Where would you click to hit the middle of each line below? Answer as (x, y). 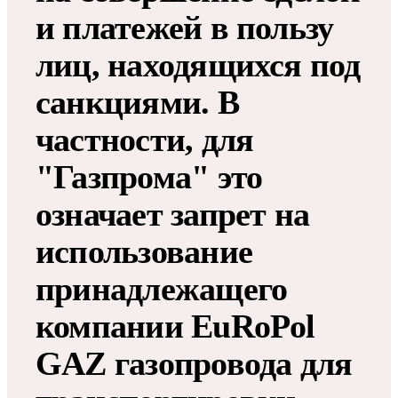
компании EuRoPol (175, 326)
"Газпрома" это (149, 177)
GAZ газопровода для (194, 364)
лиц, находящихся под (198, 65)
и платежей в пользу (185, 28)
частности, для (145, 140)
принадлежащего (162, 289)
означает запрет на (173, 215)
